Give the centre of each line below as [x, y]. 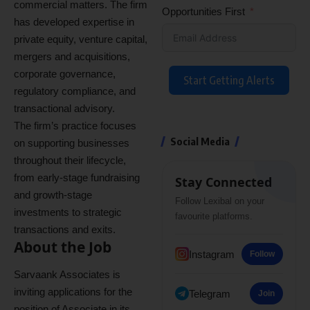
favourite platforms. [214, 216]
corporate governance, [65, 73]
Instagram [212, 254]
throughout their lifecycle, [70, 160]
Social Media [200, 141]
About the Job [63, 247]
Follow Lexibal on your [220, 201]
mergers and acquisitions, [72, 56]
